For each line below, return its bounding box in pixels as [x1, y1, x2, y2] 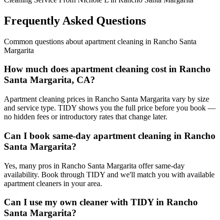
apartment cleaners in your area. [4, 179, 102, 188]
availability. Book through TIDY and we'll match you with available [4, 170, 215, 179]
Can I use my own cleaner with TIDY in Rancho [4, 197, 198, 208]
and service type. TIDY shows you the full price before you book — [4, 104, 216, 112]
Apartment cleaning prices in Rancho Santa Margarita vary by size [4, 95, 209, 104]
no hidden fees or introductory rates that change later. [4, 112, 167, 121]
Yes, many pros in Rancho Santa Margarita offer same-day [4, 161, 185, 170]
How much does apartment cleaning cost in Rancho [4, 64, 211, 75]
